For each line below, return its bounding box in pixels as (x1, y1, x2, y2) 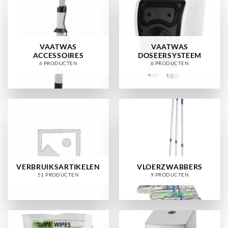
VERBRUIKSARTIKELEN (16, 162, 100, 171)
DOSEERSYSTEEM (138, 51, 202, 60)
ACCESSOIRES (33, 51, 84, 60)
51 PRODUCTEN (37, 172, 79, 178)
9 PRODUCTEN (150, 172, 189, 178)
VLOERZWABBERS (137, 162, 203, 171)
